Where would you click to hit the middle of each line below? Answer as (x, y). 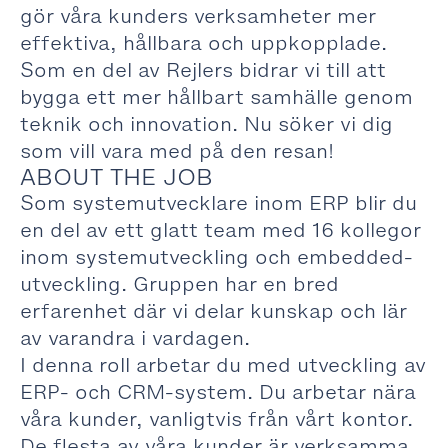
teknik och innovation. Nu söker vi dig (206, 124)
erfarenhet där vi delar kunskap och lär (213, 311)
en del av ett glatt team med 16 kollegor (220, 230)
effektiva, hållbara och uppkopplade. (203, 43)
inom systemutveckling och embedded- (216, 257)
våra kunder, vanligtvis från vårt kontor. (216, 419)
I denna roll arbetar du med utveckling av (223, 365)
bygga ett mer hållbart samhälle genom (216, 97)
